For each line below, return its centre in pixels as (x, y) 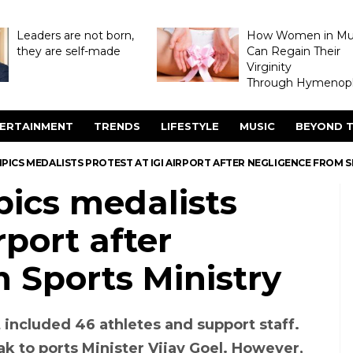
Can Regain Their (293, 51)
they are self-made (68, 51)
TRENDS (117, 126)
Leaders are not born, (75, 35)
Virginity (269, 67)
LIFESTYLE (190, 126)
